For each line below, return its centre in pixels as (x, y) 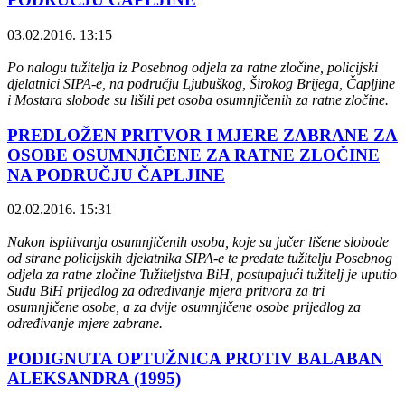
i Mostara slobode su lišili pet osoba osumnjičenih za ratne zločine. (198, 99)
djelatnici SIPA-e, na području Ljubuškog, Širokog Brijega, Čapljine (201, 83)
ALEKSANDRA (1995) (94, 378)
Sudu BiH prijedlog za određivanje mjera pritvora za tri (166, 291)
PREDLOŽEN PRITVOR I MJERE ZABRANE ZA (202, 135)
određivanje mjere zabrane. (85, 324)
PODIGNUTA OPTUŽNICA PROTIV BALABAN (195, 358)
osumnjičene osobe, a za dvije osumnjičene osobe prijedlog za (184, 307)
